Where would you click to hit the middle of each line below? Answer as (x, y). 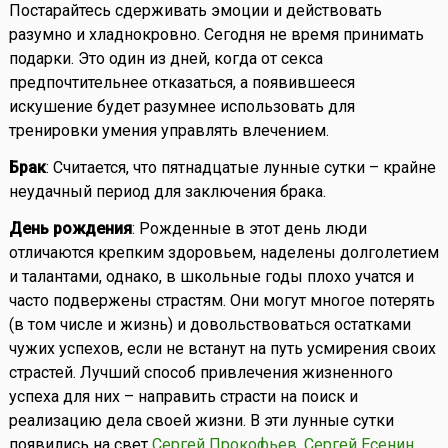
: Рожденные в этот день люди (249, 229)
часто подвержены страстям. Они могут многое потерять (221, 301)
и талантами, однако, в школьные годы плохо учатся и (211, 277)
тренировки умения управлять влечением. (168, 131)
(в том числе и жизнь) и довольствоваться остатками (209, 325)
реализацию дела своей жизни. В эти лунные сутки (201, 421)
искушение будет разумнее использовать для (181, 107)
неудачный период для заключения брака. (167, 192)
